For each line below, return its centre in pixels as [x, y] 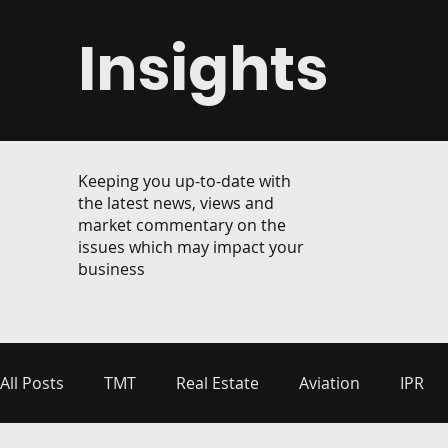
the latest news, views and [176, 203]
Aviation [329, 383]
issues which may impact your [191, 247]
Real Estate [217, 383]
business [111, 269]
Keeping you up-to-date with [184, 181]
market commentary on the [182, 225]
